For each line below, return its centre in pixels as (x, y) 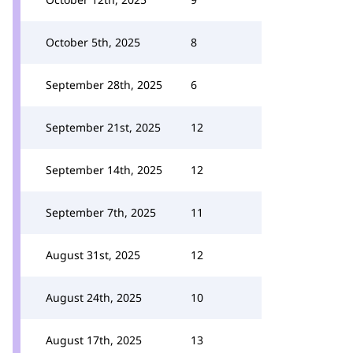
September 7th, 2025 (101, 212)
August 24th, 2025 (94, 297)
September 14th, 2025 (104, 170)
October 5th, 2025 (93, 42)
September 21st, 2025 (103, 127)
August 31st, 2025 (93, 255)
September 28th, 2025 (104, 85)
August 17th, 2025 (94, 340)
